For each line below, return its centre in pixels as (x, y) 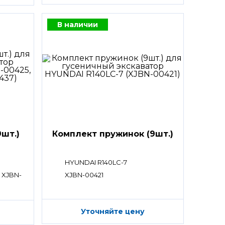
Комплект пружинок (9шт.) (113, 134)
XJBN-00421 (84, 175)
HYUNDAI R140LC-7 (96, 162)
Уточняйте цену (113, 211)
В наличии (77, 24)
